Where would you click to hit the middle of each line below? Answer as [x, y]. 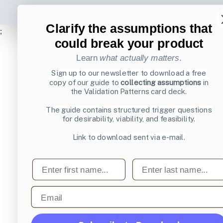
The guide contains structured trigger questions [129, 110]
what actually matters [140, 58]
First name [53, 163]
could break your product [129, 43]
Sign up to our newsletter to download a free [129, 73]
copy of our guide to [85, 82]
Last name [152, 163]
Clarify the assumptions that [129, 28]
